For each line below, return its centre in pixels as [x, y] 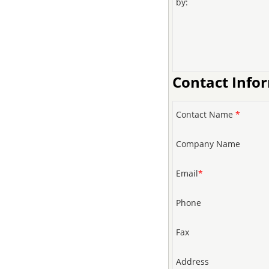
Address [192, 261]
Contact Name [205, 114]
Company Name [208, 144]
